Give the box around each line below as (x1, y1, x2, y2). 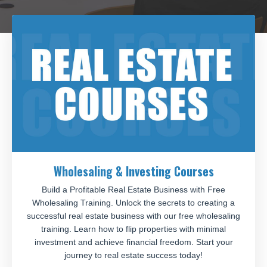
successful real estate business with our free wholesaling (27, 210, 240, 221)
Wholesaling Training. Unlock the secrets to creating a (32, 197, 235, 207)
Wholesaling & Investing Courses (53, 162, 214, 180)
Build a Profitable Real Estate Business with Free (42, 184, 225, 194)
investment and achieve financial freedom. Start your (34, 237, 233, 247)
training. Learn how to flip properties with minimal (41, 223, 226, 234)
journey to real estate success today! (64, 250, 203, 260)
